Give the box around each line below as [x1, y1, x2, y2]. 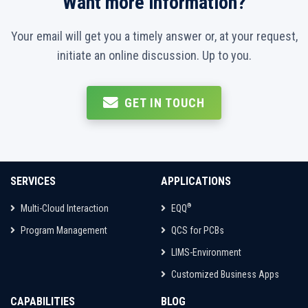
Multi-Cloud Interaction [19, 203, 109, 214]
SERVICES [10, 175, 56, 188]
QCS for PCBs [169, 225, 224, 236]
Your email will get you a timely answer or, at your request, [10, 29, 298, 43]
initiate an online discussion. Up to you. [56, 48, 252, 63]
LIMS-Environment [169, 247, 241, 258]
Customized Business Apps [169, 269, 279, 280]
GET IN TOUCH [124, 96, 205, 110]
